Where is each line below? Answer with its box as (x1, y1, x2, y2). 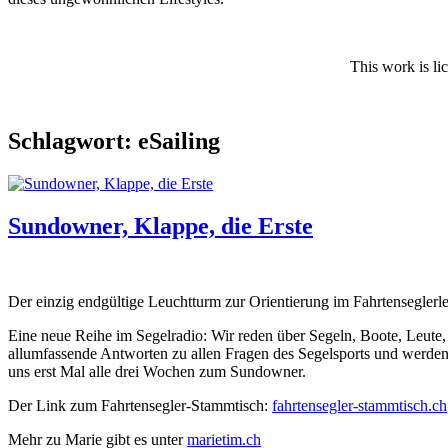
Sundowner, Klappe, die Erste (8, 212, 313, 239)
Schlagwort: (8, 127, 138, 154)
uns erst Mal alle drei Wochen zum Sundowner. (8, 363, 306, 381)
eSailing (138, 127, 220, 154)
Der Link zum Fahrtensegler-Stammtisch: (8, 397, 272, 415)
